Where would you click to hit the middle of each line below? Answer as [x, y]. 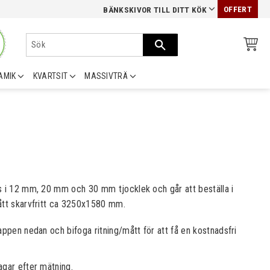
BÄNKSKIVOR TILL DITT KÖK [155, 10]
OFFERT [238, 9]
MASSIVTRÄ [106, 76]
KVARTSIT [50, 76]
